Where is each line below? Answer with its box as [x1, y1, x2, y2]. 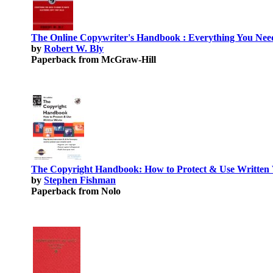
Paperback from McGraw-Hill [31, 54, 156, 65]
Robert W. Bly [44, 43, 104, 54]
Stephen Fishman [44, 175, 116, 185]
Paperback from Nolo [31, 186, 121, 196]
